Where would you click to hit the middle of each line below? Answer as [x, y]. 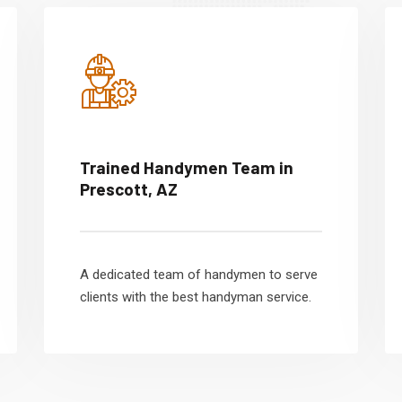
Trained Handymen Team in [187, 167]
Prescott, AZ [129, 189]
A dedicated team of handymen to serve [199, 275]
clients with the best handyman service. [196, 297]
